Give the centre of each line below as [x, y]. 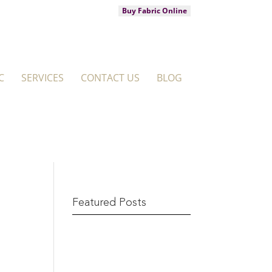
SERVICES [42, 77]
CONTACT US [110, 77]
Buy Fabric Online [154, 11]
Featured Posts [110, 203]
